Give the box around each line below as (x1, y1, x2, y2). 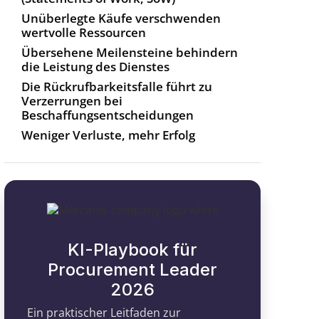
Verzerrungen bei (21, 93, 122, 109)
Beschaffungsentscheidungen (21, 107, 194, 123)
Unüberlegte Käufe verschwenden (21, 10, 221, 26)
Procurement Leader (48, 259, 217, 280)
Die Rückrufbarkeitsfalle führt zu (21, 78, 212, 95)
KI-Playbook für (68, 239, 197, 260)
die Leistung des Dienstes (21, 58, 169, 75)
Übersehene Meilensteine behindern (21, 44, 238, 61)
